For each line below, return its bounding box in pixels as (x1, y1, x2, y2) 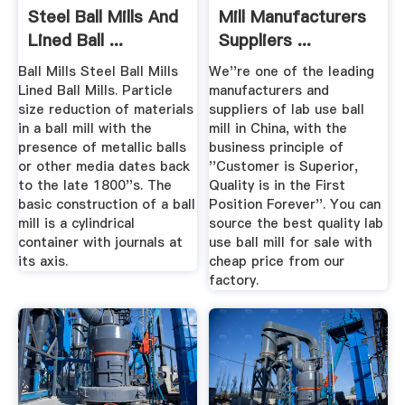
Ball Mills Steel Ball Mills (17, 62, 178, 81)
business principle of (209, 138, 344, 157)
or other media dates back (17, 157, 190, 176)
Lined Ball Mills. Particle (17, 81, 173, 100)
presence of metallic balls (17, 138, 186, 157)
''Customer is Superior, (209, 157, 359, 176)
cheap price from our (209, 252, 345, 271)
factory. (209, 271, 259, 290)
